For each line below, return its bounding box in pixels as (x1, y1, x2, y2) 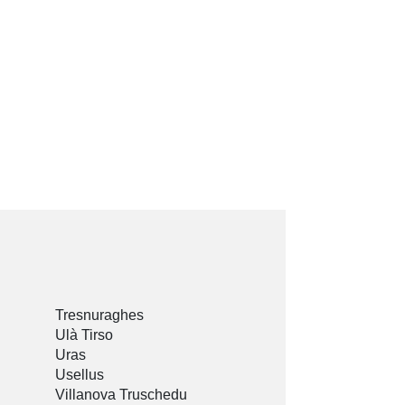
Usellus (55, 367, 104, 383)
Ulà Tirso (55, 327, 113, 344)
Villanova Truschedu (55, 387, 187, 403)
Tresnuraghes (55, 307, 144, 324)
